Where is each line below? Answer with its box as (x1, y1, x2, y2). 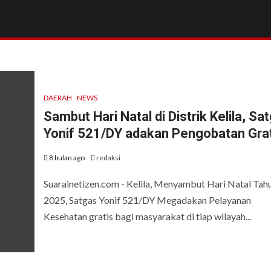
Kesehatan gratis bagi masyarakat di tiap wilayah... (43, 210, 251, 222)
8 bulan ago (47, 152, 86, 162)
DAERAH (43, 93, 72, 102)
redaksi (96, 152, 120, 162)
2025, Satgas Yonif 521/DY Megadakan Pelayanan (43, 194, 251, 206)
